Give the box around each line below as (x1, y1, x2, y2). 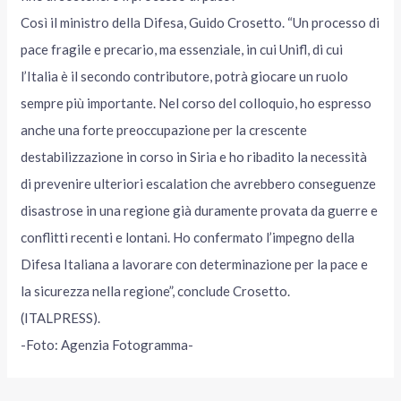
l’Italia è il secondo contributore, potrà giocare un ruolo (21, 67, 349, 84)
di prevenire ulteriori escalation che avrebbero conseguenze (21, 175, 377, 192)
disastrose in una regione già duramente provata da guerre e (21, 201, 379, 218)
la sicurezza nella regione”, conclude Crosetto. (21, 282, 291, 299)
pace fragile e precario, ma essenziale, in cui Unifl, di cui (21, 40, 344, 57)
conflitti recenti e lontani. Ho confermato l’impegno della (21, 228, 355, 245)
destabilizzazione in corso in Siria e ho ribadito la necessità (21, 148, 368, 165)
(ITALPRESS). (21, 309, 101, 326)
